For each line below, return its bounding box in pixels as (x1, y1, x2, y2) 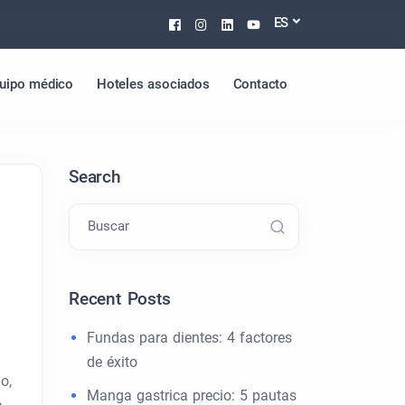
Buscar (88, 218, 129, 234)
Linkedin (232, 13, 301, 34)
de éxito (87, 353, 137, 371)
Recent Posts (69, 288, 171, 309)
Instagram (206, 13, 289, 34)
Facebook (180, 13, 259, 34)
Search (69, 166, 121, 187)
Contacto (232, 75, 287, 92)
